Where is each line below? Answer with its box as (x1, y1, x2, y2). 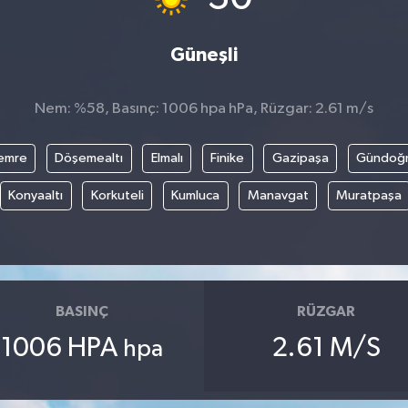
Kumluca (171, 189, 220, 203)
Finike (210, 151, 244, 166)
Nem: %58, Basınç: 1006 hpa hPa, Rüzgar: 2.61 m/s (35, 101, 373, 117)
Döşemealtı (55, 151, 123, 166)
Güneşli (169, 46, 238, 66)
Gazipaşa (271, 151, 329, 166)
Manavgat (247, 189, 309, 203)
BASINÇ (55, 304, 108, 320)
